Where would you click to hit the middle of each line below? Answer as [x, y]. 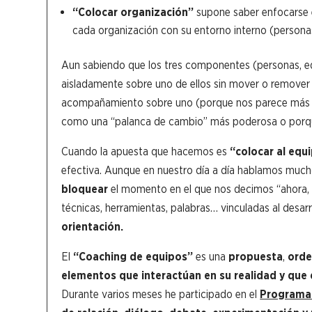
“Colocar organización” [133, 12]
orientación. [93, 226]
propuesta [256, 256]
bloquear [85, 189]
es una [211, 256]
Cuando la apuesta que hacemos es [146, 151]
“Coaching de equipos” [133, 256]
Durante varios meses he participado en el [161, 294]
